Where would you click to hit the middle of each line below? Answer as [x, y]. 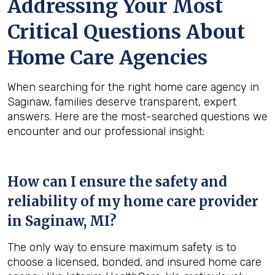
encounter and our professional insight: [106, 131]
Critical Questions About [126, 32]
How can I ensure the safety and [117, 182]
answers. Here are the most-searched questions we [137, 117]
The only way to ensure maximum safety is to [122, 247]
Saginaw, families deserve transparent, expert [122, 102]
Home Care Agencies [107, 58]
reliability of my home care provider [133, 201]
